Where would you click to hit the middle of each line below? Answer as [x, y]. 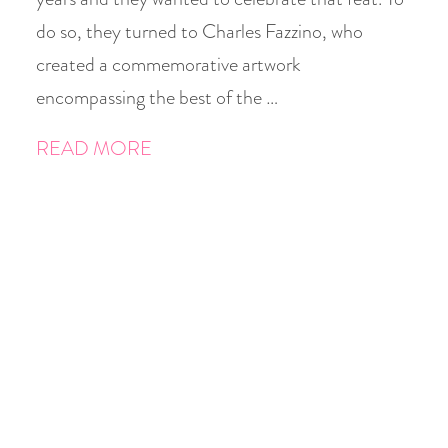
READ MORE [94, 148]
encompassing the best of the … [157, 97]
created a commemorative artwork [168, 64]
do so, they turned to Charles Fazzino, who [199, 31]
